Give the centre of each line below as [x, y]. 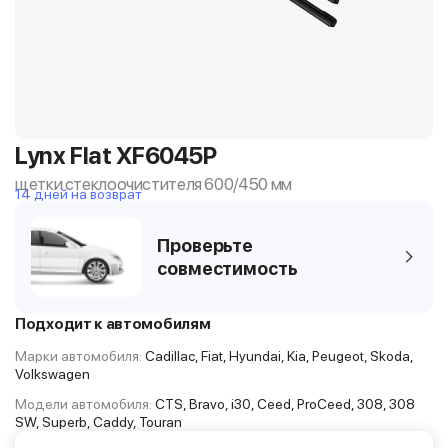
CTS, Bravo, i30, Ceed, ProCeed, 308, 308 [283, 404]
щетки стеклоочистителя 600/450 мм [153, 184]
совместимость [227, 268]
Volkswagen [52, 374]
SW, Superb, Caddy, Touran [98, 422]
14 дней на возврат [78, 194]
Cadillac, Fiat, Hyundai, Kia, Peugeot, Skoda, [277, 356]
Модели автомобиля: [83, 404]
